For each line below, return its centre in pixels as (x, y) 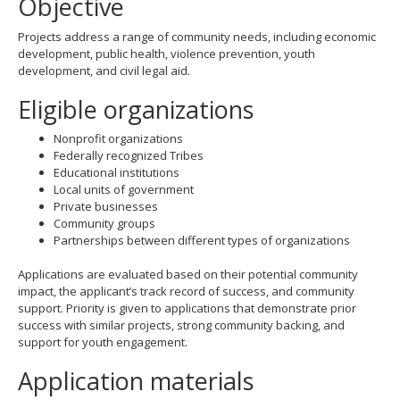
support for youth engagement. (103, 342)
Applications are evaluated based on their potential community (188, 274)
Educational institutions (117, 172)
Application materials (139, 381)
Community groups (104, 223)
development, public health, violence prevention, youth (167, 53)
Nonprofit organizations (118, 138)
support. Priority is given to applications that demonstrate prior (187, 308)
